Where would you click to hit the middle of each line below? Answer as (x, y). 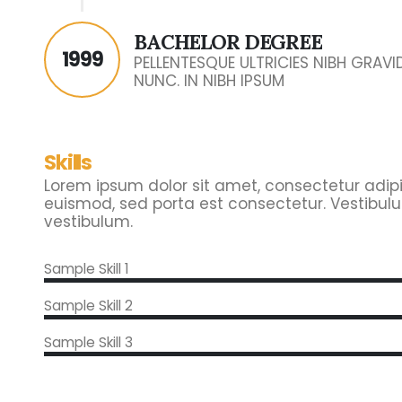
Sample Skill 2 (88, 306)
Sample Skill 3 (88, 342)
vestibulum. (88, 222)
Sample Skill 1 (87, 269)
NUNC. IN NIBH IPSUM (209, 81)
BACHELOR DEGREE (228, 42)
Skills (68, 162)
